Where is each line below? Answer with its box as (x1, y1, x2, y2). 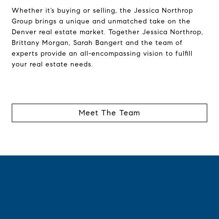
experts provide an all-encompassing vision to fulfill (12, 49, 193, 58)
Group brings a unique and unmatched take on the (12, 17, 191, 26)
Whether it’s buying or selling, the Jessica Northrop (12, 6, 193, 15)
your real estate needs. (12, 60, 93, 69)
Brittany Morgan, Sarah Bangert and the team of (12, 39, 183, 47)
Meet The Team (79, 108, 140, 118)
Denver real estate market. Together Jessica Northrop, (12, 28, 203, 37)
